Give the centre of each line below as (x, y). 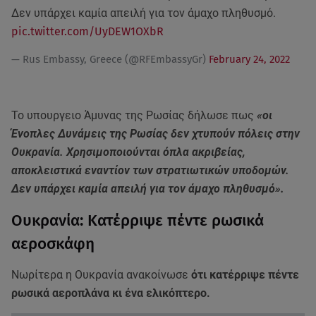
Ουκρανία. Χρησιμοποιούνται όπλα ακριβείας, (128, 152)
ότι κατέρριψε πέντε (244, 275)
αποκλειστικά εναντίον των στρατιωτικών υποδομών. (150, 171)
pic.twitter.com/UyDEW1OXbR (87, 32)
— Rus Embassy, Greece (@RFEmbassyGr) (110, 60)
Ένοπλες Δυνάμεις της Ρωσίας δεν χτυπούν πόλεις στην (156, 134)
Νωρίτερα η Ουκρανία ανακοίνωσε (100, 275)
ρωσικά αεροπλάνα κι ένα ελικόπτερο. (112, 293)
